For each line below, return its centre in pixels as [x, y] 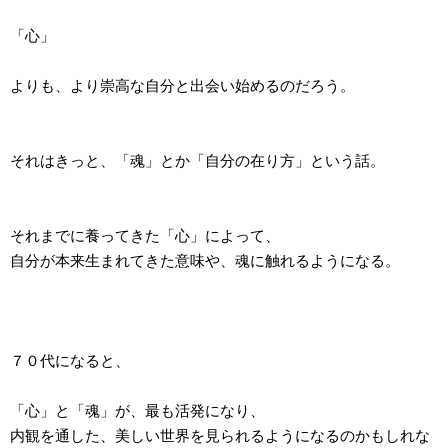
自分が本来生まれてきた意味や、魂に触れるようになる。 [205, 261]
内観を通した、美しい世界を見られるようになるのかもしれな [220, 436]
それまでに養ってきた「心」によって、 [145, 236]
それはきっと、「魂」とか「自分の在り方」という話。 [197, 161]
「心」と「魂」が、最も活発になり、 [137, 411]
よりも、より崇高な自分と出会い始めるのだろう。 [182, 86]
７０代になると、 [70, 361]
